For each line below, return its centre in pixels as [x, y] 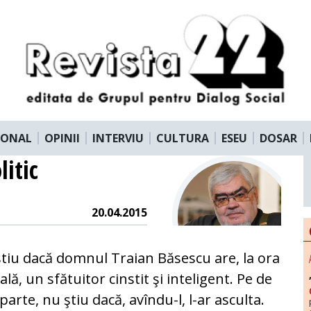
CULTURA [183, 138]
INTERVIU [118, 138]
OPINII [62, 138]
